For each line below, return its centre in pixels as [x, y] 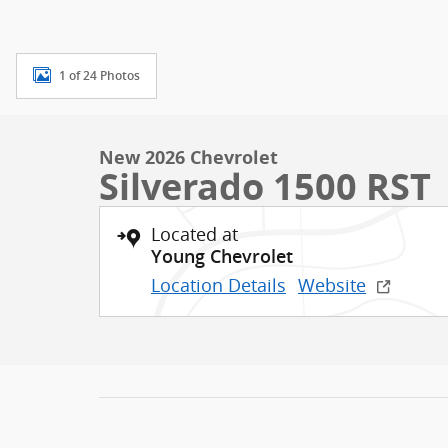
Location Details [218, 285]
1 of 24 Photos [99, 75]
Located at [194, 234]
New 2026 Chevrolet [188, 157]
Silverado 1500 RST [265, 186]
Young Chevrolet [222, 256]
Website [332, 285]
